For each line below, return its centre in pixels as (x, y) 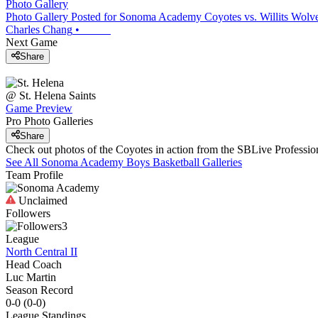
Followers (28, 213)
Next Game (32, 42)
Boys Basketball (163, 162)
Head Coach (34, 264)
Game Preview (39, 109)
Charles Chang (39, 29)
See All (23, 162)
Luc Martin (31, 277)
